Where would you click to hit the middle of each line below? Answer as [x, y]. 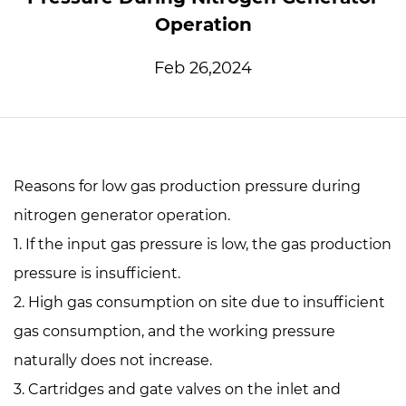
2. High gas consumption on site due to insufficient [199, 302]
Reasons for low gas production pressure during [187, 186]
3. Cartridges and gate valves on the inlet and [177, 389]
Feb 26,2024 [203, 68]
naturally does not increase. [113, 360]
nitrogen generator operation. [122, 215]
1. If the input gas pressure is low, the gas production [203, 244]
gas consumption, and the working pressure [174, 331]
